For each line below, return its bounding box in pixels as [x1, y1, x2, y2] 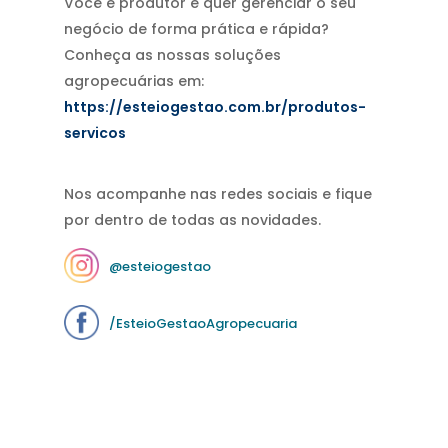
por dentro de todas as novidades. [64, 210, 321, 231]
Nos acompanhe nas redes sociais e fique [64, 184, 372, 205]
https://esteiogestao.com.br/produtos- [64, 97, 366, 118]
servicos [64, 123, 126, 144]
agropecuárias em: [64, 71, 204, 92]
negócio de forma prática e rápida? [64, 19, 329, 40]
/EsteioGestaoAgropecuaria [109, 314, 297, 334]
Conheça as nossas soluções [64, 45, 281, 66]
